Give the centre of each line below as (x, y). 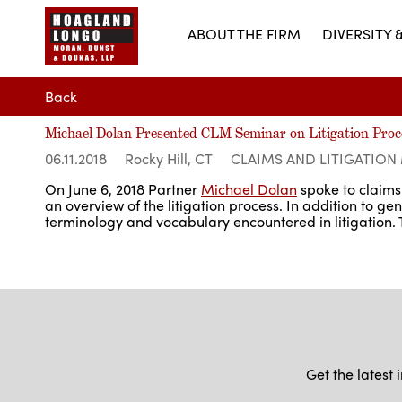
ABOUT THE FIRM (244, 34)
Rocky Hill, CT (169, 159)
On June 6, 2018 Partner (123, 189)
